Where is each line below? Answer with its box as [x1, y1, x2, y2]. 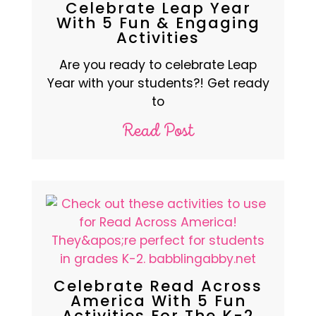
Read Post [121, 121, 195, 141]
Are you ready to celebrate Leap [59, 56, 257, 73]
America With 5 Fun [70, 290, 246, 311]
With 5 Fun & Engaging [56, 12, 260, 33]
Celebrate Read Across [54, 275, 262, 296]
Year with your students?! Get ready [47, 74, 269, 92]
